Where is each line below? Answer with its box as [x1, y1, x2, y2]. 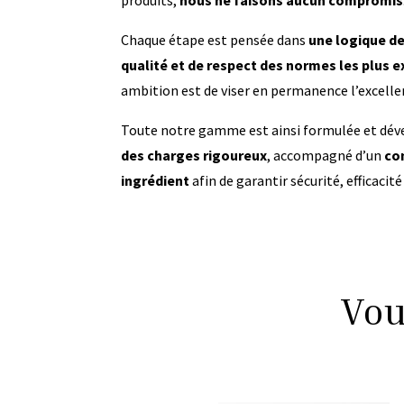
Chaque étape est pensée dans [121, 30, 309, 49]
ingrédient [121, 170, 190, 189]
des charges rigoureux [121, 145, 268, 164]
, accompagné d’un [267, 145, 385, 164]
